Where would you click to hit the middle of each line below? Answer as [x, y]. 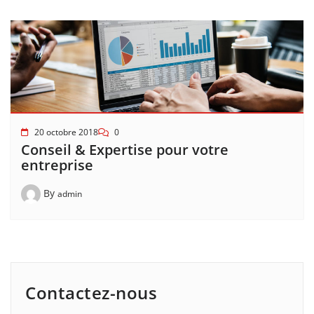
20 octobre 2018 [66, 132]
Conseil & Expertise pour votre [125, 150]
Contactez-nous [91, 292]
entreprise [57, 165]
